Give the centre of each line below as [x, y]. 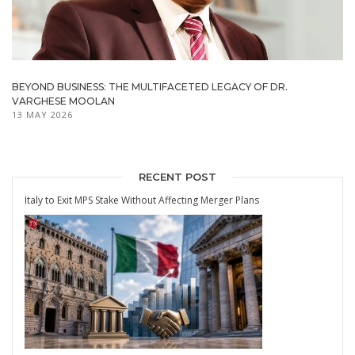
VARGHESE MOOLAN [63, 101]
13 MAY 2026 [42, 115]
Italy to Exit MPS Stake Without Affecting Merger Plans [142, 200]
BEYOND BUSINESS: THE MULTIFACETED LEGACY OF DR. [150, 87]
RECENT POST [177, 176]
